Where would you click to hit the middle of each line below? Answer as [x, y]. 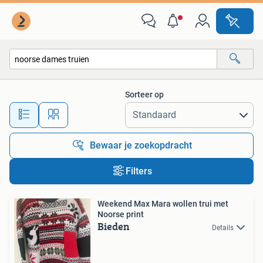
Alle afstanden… [124, 109]
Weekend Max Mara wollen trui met [163, 204]
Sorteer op [144, 95]
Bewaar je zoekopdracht [141, 145]
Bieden [114, 226]
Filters [139, 171]
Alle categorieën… [53, 84]
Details [223, 228]
